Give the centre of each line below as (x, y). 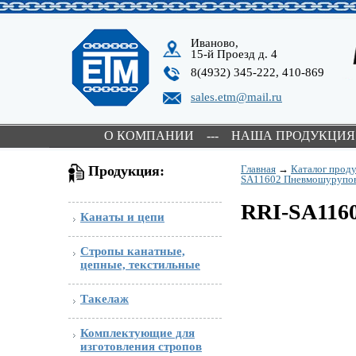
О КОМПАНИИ (149, 135)
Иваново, (215, 43)
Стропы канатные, (133, 251)
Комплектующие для (137, 333)
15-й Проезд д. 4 (234, 54)
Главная (258, 169)
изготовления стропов (141, 346)
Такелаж (104, 299)
